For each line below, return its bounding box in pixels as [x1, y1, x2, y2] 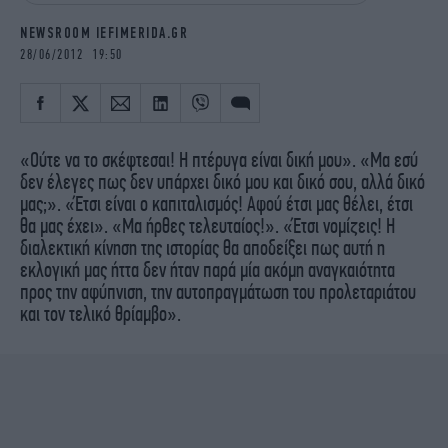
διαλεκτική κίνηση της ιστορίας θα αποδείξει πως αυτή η [20, 235, 385, 260]
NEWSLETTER [20, 114, 96, 131]
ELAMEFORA [254, 60, 334, 78]
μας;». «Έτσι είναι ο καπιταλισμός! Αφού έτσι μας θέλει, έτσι [20, 191, 413, 216]
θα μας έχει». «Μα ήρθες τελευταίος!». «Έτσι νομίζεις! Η [20, 213, 395, 238]
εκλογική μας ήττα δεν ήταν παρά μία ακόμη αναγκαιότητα [20, 257, 395, 282]
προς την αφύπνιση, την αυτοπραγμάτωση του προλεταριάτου [20, 279, 416, 304]
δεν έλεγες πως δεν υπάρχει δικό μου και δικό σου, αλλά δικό [20, 169, 425, 194]
